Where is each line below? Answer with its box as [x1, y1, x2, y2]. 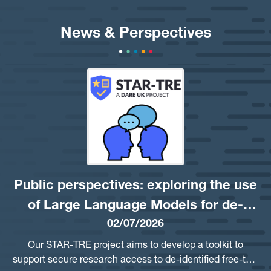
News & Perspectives [60, 27, 211, 42]
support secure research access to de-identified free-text [12, 256, 259, 266]
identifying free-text [73, 220, 198, 233]
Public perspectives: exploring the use [14, 180, 257, 194]
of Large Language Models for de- [28, 200, 243, 214]
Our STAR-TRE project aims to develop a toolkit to [28, 241, 243, 252]
